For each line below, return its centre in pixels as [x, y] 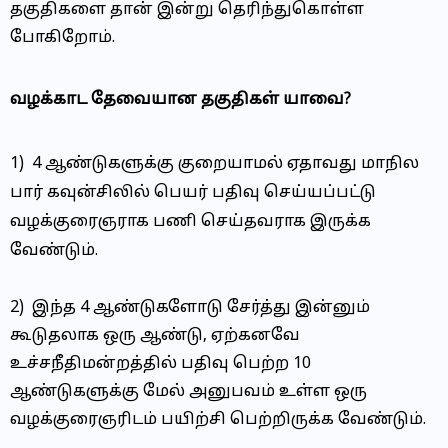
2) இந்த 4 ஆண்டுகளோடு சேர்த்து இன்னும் [190, 308]
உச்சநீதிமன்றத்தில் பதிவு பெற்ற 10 [160, 364]
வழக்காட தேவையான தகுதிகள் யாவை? [180, 100]
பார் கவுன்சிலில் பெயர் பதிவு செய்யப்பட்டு [193, 193]
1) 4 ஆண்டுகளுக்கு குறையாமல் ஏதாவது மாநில [214, 164]
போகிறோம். [62, 38]
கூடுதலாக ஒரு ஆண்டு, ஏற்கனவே [155, 336]
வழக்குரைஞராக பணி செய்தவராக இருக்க [190, 222]
